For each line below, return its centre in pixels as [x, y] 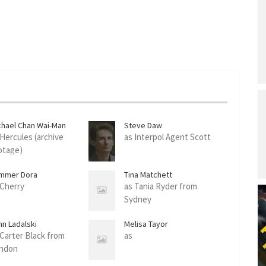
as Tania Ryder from [161, 186]
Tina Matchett [148, 174]
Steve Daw [143, 125]
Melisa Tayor [146, 224]
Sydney [138, 199]
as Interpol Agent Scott [168, 137]
